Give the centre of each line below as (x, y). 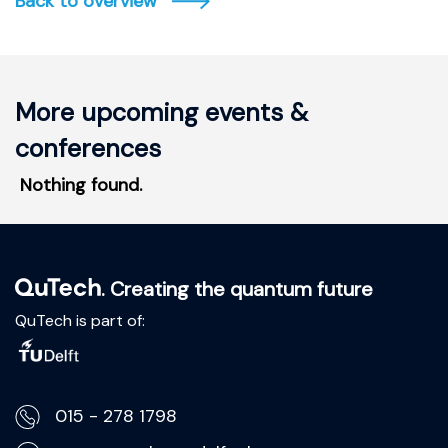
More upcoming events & (161, 112)
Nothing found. (81, 184)
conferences (88, 148)
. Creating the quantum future (234, 288)
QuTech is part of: (80, 320)
